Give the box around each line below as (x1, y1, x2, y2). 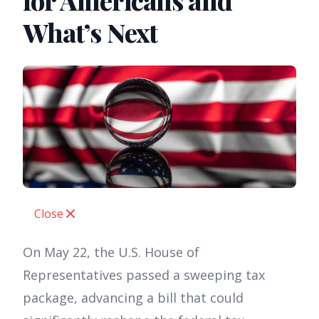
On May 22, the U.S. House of (23, 244, 199, 261)
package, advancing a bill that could (23, 289, 244, 307)
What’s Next (23, 15, 158, 49)
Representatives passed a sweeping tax (23, 266, 265, 284)
